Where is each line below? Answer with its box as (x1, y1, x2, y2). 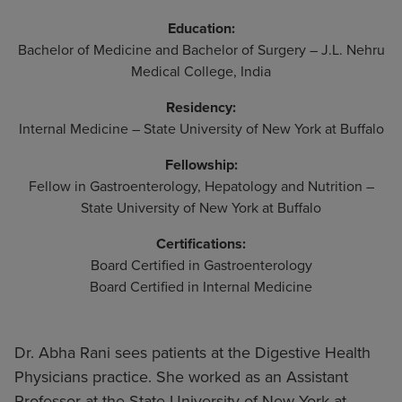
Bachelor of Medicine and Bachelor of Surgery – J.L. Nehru (17, 41, 385, 60)
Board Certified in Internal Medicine (90, 278, 312, 297)
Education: (167, 20, 235, 39)
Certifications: (156, 235, 246, 254)
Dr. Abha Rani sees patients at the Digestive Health (14, 343, 371, 363)
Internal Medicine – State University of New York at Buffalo (18, 120, 384, 139)
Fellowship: (164, 156, 238, 175)
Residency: (166, 99, 236, 118)
